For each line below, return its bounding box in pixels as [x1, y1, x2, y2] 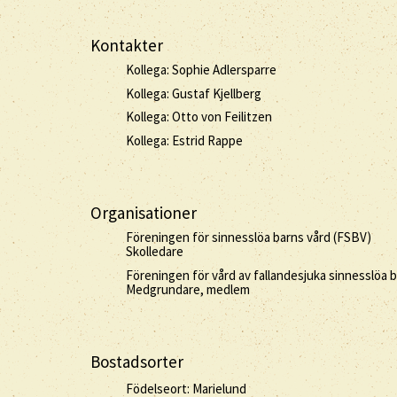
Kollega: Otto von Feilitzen [126, 108, 272, 125]
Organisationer [90, 201, 197, 223]
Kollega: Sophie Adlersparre [126, 61, 276, 78]
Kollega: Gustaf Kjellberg [126, 84, 261, 102]
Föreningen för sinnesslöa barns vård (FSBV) [126, 229, 371, 245]
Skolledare [126, 243, 183, 260]
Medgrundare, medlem [126, 280, 250, 298]
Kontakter [90, 34, 163, 56]
